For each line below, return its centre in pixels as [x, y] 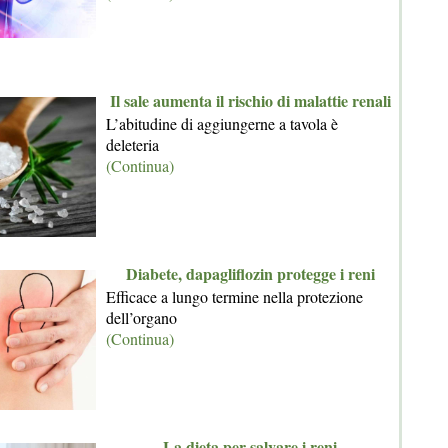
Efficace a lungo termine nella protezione [234, 296]
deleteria [132, 144]
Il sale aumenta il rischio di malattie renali [250, 100]
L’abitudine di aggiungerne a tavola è [222, 123]
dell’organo [141, 317]
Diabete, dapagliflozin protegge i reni [250, 273]
